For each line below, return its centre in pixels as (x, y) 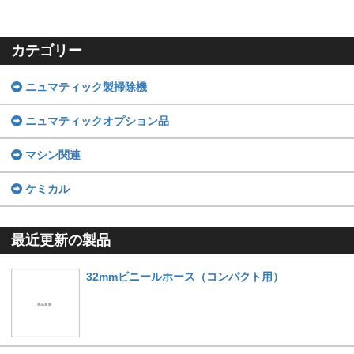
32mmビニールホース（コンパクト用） (185, 276)
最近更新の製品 (61, 240)
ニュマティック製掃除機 (85, 87)
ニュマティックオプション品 (96, 121)
